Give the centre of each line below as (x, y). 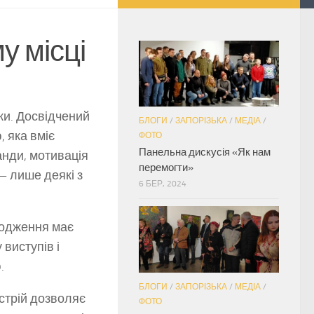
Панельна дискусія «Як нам (205, 152)
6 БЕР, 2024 (163, 184)
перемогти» (166, 168)
